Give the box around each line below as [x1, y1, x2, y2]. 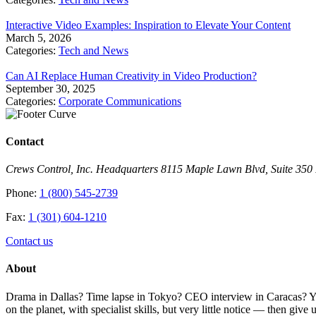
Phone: [6, 187, 39, 200]
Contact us [6, 235, 53, 248]
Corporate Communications [59, 95, 181, 107]
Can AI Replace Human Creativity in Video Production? [6, 69, 257, 82]
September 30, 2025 [6, 82, 95, 95]
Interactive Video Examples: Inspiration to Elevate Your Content [6, 18, 291, 31]
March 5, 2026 [6, 31, 71, 44]
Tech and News [59, 44, 128, 56]
